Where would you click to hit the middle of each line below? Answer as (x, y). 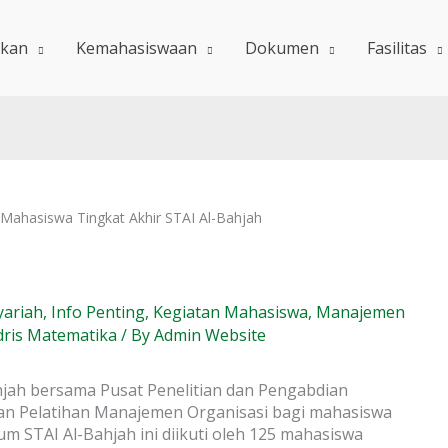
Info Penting (98, 312)
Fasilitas (397, 48)
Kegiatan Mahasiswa (230, 312)
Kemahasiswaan (136, 48)
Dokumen (282, 48)
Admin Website (210, 335)
